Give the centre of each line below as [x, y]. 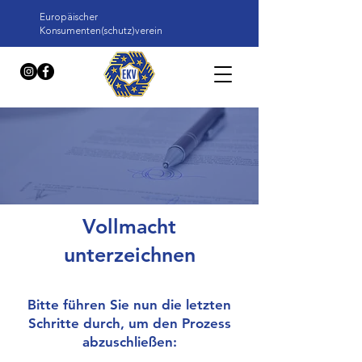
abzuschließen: [129, 342]
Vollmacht [129, 226]
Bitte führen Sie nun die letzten [129, 305]
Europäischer [69, 17]
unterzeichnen [129, 255]
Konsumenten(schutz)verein [101, 31]
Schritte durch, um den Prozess [129, 323]
